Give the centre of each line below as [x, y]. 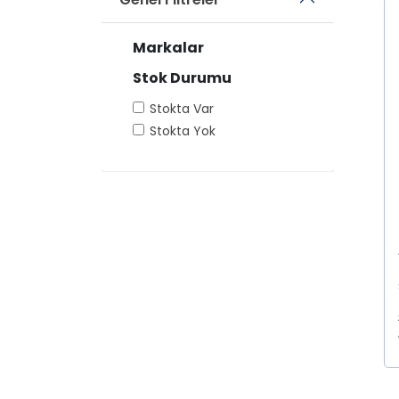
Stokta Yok [183, 131]
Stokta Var [182, 109]
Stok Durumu [182, 78]
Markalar [168, 48]
